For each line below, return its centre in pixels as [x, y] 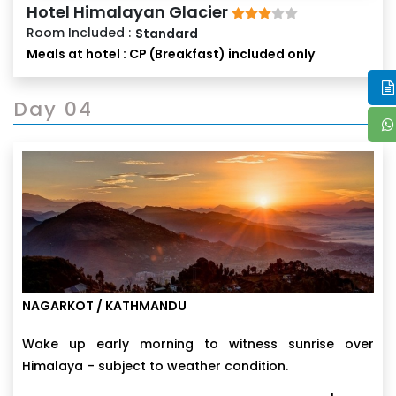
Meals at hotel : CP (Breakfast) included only [171, 53]
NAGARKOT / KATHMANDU [104, 305]
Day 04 [53, 109]
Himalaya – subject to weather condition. [155, 366]
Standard [167, 33]
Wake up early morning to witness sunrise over [198, 343]
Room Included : [79, 32]
